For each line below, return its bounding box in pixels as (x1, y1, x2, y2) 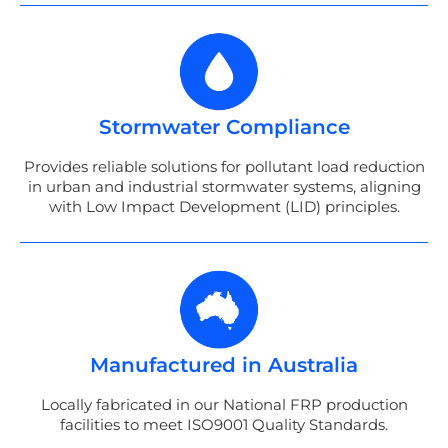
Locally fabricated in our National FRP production (40, 394, 408, 414)
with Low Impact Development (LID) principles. (48, 197, 400, 217)
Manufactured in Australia (90, 352, 358, 377)
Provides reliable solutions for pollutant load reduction (23, 157, 425, 177)
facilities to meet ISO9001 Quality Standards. (60, 414, 388, 434)
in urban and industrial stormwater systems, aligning (27, 177, 421, 197)
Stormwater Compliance (98, 115, 350, 140)
